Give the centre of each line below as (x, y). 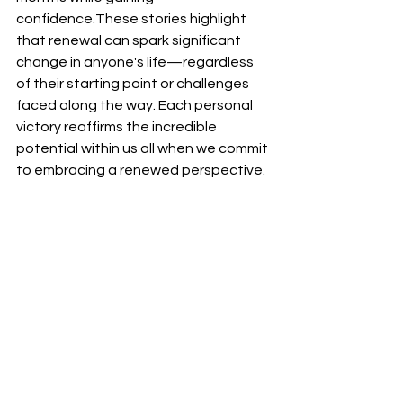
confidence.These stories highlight (133, 18)
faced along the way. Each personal (136, 105)
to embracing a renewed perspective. (141, 170)
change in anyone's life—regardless (136, 62)
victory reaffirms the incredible (118, 126)
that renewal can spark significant (130, 40)
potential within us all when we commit (143, 148)
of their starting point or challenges (134, 83)
